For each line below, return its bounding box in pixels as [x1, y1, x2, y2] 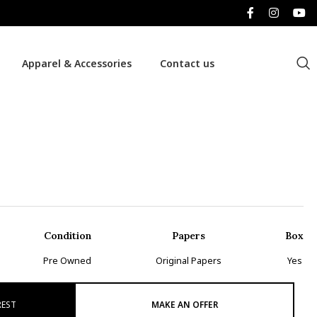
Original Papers [155, 255, 221, 267]
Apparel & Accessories [21, 56, 132, 70]
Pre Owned [43, 255, 92, 267]
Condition [43, 229, 91, 242]
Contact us [159, 56, 214, 70]
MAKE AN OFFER [151, 299, 218, 310]
